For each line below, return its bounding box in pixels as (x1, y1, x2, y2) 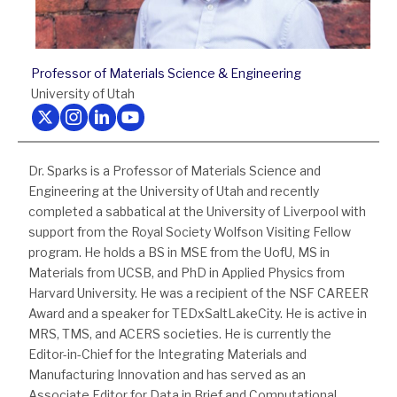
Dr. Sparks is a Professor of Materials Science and (28, 163, 321, 179)
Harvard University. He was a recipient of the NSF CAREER (28, 285, 369, 301)
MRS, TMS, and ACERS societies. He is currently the (28, 326, 331, 342)
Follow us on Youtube (115, 105, 241, 121)
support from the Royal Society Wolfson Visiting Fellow (28, 224, 351, 240)
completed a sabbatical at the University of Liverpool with (28, 204, 366, 220)
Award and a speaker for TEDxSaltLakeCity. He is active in (28, 306, 367, 322)
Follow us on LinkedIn (87, 105, 214, 121)
